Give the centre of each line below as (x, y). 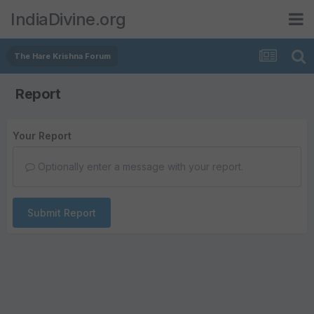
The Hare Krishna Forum (62, 56)
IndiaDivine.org (68, 19)
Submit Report (62, 213)
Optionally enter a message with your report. (139, 166)
